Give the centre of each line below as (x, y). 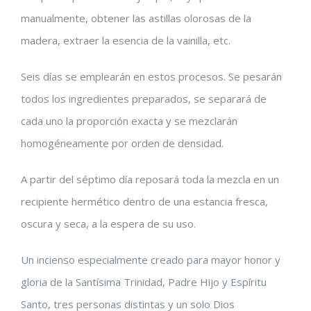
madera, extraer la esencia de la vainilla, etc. (126, 40)
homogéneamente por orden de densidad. (122, 143)
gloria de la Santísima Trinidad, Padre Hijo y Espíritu (144, 282)
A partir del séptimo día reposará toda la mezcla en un (150, 179)
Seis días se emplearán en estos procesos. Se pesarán (151, 76)
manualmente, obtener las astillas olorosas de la (136, 18)
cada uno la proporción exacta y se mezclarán (129, 121)
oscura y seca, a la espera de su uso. (108, 224)
